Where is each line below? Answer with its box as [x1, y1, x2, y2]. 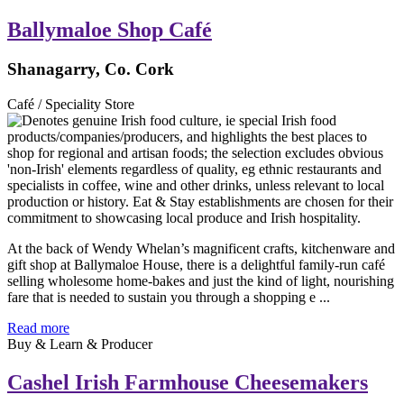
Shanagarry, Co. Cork [7, 60, 174, 79]
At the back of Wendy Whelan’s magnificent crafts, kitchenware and [7, 241, 395, 257]
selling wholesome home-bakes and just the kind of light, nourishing [7, 273, 394, 289]
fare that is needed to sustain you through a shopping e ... [7, 289, 330, 306]
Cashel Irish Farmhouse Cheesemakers [7, 371, 368, 395]
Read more [7, 320, 69, 336]
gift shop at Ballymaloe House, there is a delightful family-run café [7, 257, 385, 273]
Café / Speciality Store [7, 96, 134, 113]
